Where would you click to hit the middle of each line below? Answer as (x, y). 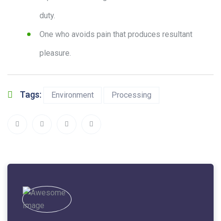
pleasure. (55, 53)
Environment (73, 95)
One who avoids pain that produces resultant (116, 35)
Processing (131, 95)
